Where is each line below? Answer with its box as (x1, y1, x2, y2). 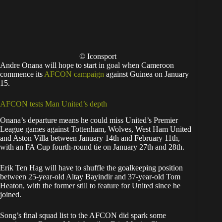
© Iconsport (79, 52, 116, 60)
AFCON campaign (44, 69, 104, 78)
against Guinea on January (104, 69, 189, 78)
